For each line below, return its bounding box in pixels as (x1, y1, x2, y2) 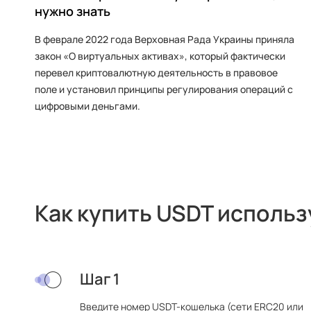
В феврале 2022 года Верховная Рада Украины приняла (35, 33, 294, 46)
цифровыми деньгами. (35, 99, 140, 112)
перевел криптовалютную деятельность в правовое (35, 66, 278, 79)
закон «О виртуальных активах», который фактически (35, 49, 285, 62)
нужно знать (35, 3, 110, 19)
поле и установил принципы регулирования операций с (35, 83, 293, 96)
